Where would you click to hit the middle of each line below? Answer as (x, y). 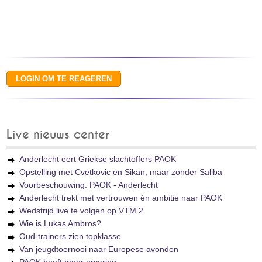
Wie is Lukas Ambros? (61, 223)
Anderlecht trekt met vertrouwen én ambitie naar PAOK (121, 198)
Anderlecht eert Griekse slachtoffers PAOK (98, 159)
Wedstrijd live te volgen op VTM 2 (82, 211)
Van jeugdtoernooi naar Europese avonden (99, 249)
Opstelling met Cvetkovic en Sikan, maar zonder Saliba (121, 172)
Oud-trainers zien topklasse (70, 236)
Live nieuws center (58, 135)
